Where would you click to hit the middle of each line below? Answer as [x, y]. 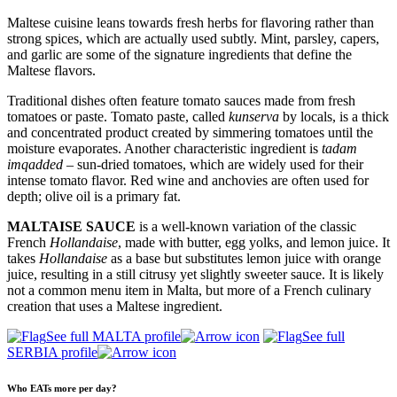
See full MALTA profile [113, 337]
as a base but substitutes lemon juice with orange [244, 259]
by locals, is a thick [334, 117]
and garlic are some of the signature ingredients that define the [179, 55]
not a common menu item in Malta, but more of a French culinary [189, 291]
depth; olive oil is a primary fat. [94, 197]
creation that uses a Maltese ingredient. [115, 307]
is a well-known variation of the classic [246, 227]
